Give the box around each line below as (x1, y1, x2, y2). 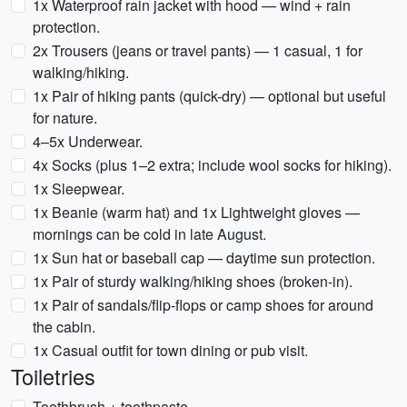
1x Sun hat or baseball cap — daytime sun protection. (33, 247, 375, 268)
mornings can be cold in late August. (33, 223, 266, 244)
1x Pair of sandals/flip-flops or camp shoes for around (33, 294, 373, 315)
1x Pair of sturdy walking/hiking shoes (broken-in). (33, 271, 352, 292)
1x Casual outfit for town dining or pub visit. (33, 340, 308, 361)
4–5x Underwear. (33, 131, 143, 152)
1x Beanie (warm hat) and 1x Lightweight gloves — (33, 202, 360, 223)
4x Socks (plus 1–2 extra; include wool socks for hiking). (33, 154, 392, 175)
